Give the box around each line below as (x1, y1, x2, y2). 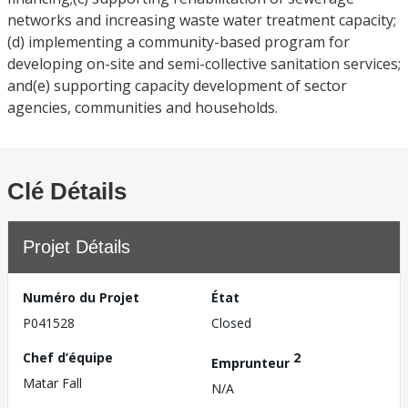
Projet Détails (23, 237, 130, 257)
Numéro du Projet (23, 289, 139, 306)
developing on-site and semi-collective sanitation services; (7, 54, 401, 74)
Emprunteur (211, 353, 293, 372)
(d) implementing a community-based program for (7, 32, 350, 52)
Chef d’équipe (23, 349, 113, 366)
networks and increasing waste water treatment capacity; (7, 10, 396, 30)
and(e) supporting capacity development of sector (7, 76, 347, 96)
